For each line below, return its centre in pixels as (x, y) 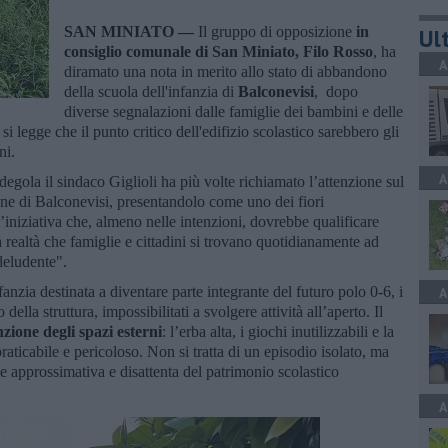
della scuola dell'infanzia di (151, 91)
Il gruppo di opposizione (275, 31)
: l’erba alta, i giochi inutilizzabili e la (278, 331)
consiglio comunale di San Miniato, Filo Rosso (218, 51)
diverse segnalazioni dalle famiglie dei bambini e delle (233, 111)
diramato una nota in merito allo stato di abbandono (225, 71)
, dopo (336, 91)
